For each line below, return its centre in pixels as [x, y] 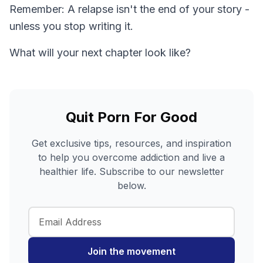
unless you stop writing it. [71, 26]
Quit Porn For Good [131, 117]
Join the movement [131, 251]
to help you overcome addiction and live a [131, 157]
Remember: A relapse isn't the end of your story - [129, 9]
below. [131, 185]
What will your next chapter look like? [100, 52]
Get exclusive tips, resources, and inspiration [131, 143]
